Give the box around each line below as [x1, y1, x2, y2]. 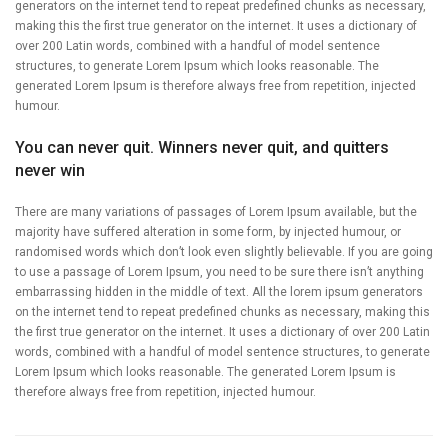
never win [15, 160, 85, 180]
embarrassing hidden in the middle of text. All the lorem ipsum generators [15, 284, 423, 299]
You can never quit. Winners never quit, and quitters [15, 137, 389, 157]
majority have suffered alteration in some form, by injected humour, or [15, 224, 401, 239]
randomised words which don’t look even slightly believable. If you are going [15, 244, 433, 259]
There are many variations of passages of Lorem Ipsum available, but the [15, 204, 417, 219]
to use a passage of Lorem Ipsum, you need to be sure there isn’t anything [15, 264, 424, 279]
